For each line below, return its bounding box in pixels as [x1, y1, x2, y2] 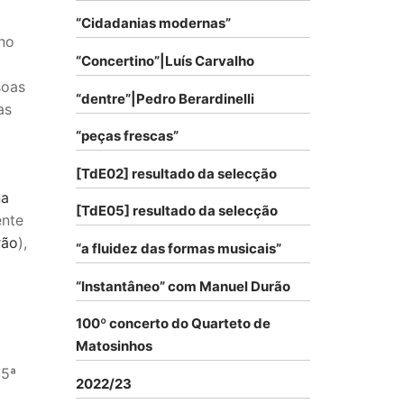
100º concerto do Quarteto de [76, 315, 271, 333]
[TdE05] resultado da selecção [76, 202, 278, 220]
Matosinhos [76, 337, 152, 355]
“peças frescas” [76, 127, 179, 145]
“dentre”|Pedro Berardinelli [76, 89, 254, 107]
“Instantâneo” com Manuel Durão [76, 277, 290, 295]
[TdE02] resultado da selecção [76, 164, 277, 182]
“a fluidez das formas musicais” [76, 240, 281, 258]
